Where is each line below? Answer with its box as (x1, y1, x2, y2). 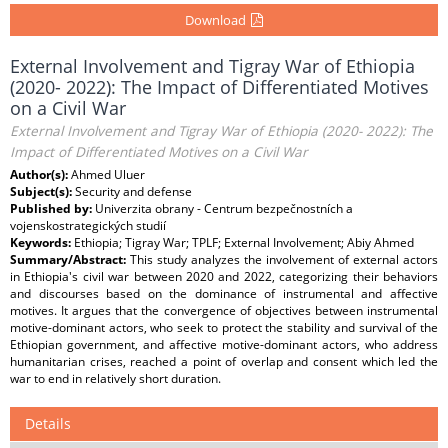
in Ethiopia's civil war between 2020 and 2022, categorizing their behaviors (10, 268, 438, 285)
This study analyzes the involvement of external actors (130, 251, 438, 268)
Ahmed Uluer (71, 166, 145, 183)
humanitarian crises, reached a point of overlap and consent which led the (10, 353, 438, 370)
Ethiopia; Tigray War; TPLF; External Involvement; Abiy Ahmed (74, 234, 414, 251)
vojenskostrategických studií (10, 217, 166, 234)
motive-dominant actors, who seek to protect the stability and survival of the (10, 319, 438, 336)
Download (185, 11, 246, 29)
